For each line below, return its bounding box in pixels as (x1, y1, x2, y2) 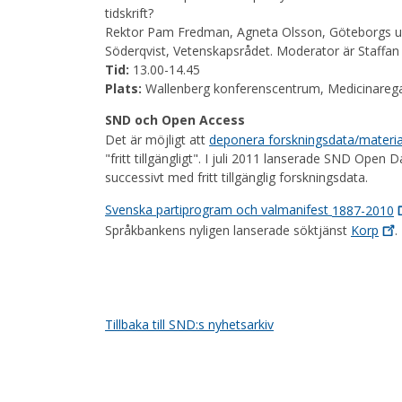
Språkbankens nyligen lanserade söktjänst (105, 221, 351, 239)
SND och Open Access (105, 110, 245, 128)
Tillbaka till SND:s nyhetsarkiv (105, 315, 274, 333)
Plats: (105, 79, 142, 97)
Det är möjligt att (105, 131, 209, 149)
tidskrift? (105, 4, 153, 22)
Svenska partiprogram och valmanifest (105, 201, 332, 219)
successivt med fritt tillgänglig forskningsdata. (105, 169, 368, 187)
